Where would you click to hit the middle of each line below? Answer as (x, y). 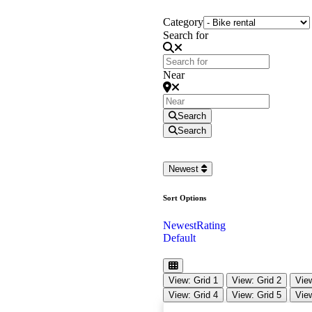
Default (179, 237)
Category (183, 22)
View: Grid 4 (193, 295)
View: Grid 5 (257, 295)
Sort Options (185, 197)
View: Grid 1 (193, 280)
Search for (186, 35)
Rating (211, 225)
